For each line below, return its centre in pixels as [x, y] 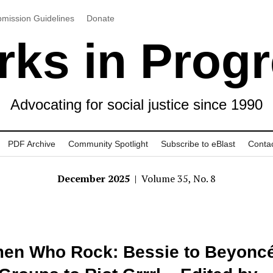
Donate [100, 18]
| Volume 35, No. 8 [174, 179]
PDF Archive [32, 144]
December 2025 [95, 179]
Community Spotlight [108, 144]
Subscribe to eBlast [198, 144]
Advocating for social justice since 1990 [136, 105]
